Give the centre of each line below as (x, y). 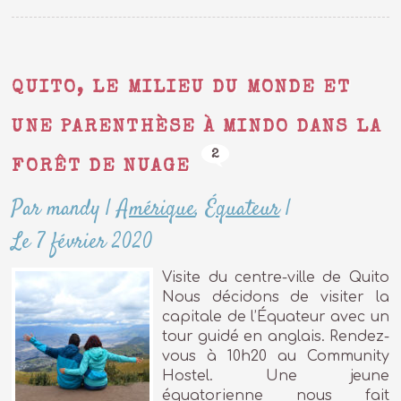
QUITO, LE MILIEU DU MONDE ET (182, 89)
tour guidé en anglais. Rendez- (276, 336)
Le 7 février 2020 (83, 242)
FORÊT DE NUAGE (102, 167)
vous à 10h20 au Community (276, 356)
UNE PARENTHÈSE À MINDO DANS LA (197, 128)
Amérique (157, 209)
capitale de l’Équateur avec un (276, 316)
